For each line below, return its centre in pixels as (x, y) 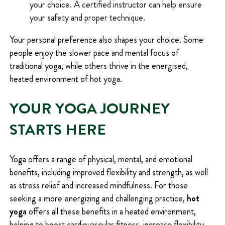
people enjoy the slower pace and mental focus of (94, 52)
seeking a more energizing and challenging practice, (98, 198)
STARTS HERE (58, 129)
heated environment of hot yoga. (66, 79)
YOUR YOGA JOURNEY (89, 108)
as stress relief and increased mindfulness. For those (98, 185)
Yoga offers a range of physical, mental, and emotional (101, 159)
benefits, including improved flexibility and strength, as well (108, 172)
